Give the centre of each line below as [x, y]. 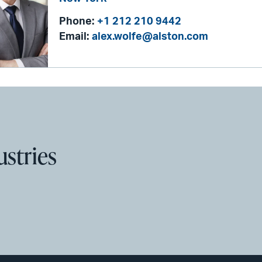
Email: [74, 37]
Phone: [76, 22]
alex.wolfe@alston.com [150, 37]
